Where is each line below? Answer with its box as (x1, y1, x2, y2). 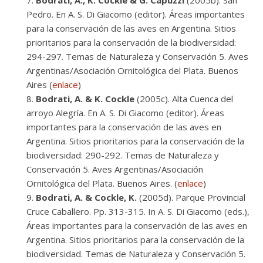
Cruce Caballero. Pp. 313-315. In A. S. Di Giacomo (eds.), (26, 205, 249, 217)
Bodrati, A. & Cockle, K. (36, 191, 137, 203)
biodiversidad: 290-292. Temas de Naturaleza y (26, 149, 219, 161)
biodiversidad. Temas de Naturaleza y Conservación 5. (26, 248, 245, 259)
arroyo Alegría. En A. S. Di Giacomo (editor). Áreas (26, 107, 224, 119)
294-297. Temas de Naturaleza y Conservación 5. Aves (26, 50, 248, 62)
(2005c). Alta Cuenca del (134, 93, 233, 104)
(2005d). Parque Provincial (137, 191, 245, 203)
